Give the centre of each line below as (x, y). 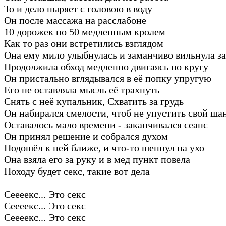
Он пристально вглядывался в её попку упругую (108, 78)
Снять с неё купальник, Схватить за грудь (94, 101)
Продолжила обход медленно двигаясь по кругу (106, 66)
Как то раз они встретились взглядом (84, 43)
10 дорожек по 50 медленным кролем (85, 32)
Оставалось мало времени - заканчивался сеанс (106, 124)
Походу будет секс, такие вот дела (77, 171)
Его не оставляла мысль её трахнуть (82, 90)
